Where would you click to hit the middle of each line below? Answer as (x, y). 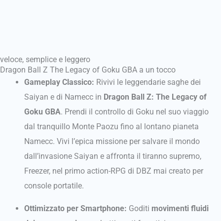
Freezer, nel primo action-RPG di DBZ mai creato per (114, 171)
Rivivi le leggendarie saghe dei (148, 82)
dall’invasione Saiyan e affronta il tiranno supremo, (113, 156)
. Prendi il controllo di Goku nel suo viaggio (135, 112)
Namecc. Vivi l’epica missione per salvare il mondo (112, 141)
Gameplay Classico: (59, 82)
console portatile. (54, 186)
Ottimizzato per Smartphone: (76, 209)
